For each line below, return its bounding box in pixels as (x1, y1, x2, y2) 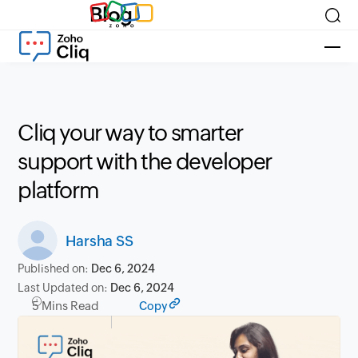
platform (18, 177, 99, 203)
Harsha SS (66, 232, 133, 249)
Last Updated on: (18, 281, 111, 294)
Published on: (18, 262, 92, 275)
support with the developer (18, 149, 272, 174)
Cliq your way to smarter (18, 120, 243, 145)
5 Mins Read (32, 299, 100, 312)
